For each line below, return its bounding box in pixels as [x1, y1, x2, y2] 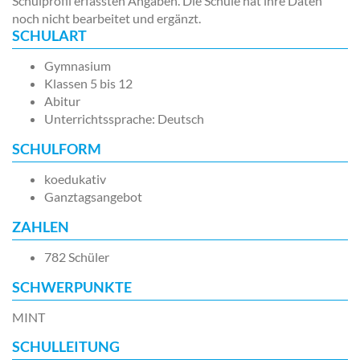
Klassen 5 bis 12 [44, 76, 133, 91]
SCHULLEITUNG [12, 337, 120, 355]
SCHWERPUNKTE [12, 278, 132, 296]
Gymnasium [44, 58, 111, 73]
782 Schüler [44, 249, 109, 264]
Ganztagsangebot [44, 189, 142, 204]
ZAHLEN [12, 218, 69, 235]
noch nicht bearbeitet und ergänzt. [12, 10, 201, 26]
